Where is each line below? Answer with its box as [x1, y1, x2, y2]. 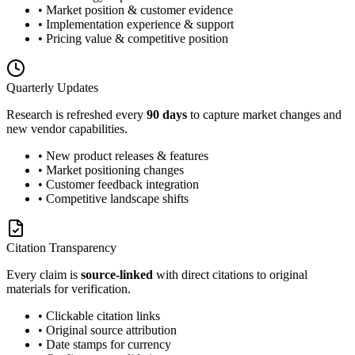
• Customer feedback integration [38, 177, 199, 192]
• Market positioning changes [38, 163, 184, 177]
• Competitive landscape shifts [38, 192, 189, 206]
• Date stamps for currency [38, 338, 171, 352]
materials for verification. [6, 282, 131, 296]
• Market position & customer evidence [38, 3, 233, 17]
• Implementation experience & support [38, 17, 234, 32]
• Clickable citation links [38, 309, 160, 323]
